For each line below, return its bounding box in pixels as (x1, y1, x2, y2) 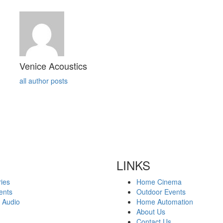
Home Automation (136, 197, 193, 207)
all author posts (19, 75, 68, 86)
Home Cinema (136, 177, 182, 187)
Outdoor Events (136, 187, 186, 197)
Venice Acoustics (19, 59, 87, 72)
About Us (136, 207, 165, 217)
